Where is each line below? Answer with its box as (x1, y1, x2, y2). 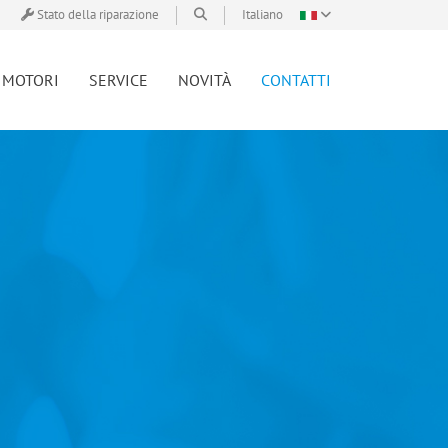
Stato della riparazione (37, 6, 159, 23)
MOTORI (2, 70, 59, 90)
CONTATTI (261, 70, 331, 90)
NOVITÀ (178, 70, 231, 90)
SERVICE (89, 70, 148, 90)
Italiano (242, 6, 286, 23)
